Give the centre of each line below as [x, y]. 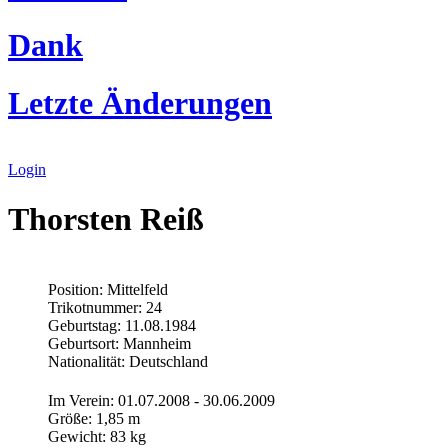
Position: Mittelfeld [108, 289]
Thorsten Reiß [106, 218]
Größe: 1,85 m [94, 418]
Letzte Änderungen [140, 103]
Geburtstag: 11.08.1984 [122, 325]
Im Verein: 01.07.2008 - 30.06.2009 [161, 400]
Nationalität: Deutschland [128, 361]
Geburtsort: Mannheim [119, 343]
